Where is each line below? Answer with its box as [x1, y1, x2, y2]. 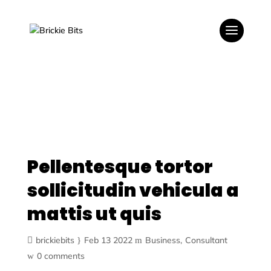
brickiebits [35, 235, 74, 246]
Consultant [184, 235, 227, 246]
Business [145, 235, 180, 246]
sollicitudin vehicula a [27, 178, 239, 203]
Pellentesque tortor [27, 154, 213, 180]
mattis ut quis [27, 201, 162, 227]
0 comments [36, 250, 85, 261]
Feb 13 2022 [83, 235, 132, 246]
